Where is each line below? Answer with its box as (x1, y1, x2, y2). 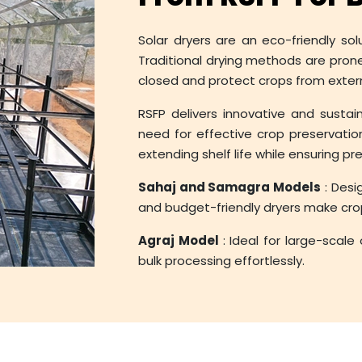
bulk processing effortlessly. (138, 252, 305, 270)
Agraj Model (138, 232, 223, 250)
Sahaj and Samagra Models (138, 179, 322, 196)
